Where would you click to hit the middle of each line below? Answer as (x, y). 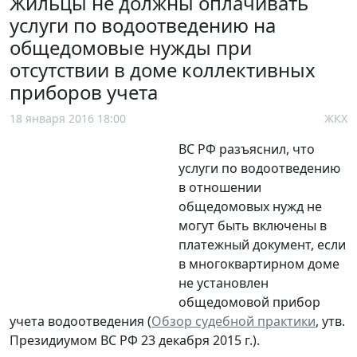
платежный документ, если (262, 245)
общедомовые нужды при (131, 48)
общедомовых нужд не (250, 207)
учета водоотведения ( (80, 322)
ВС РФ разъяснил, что (247, 149)
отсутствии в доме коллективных (163, 70)
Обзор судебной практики (233, 322)
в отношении (220, 188)
